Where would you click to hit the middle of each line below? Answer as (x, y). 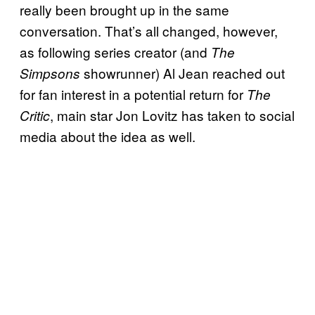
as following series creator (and (115, 51)
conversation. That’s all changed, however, (149, 30)
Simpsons (50, 73)
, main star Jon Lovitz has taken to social (172, 115)
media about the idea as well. (108, 136)
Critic (35, 115)
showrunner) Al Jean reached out (182, 72)
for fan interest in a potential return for (133, 94)
